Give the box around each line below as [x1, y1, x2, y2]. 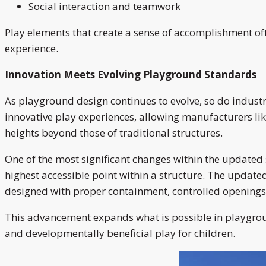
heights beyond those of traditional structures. [5, 125, 223, 140]
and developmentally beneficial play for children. [5, 226, 235, 240]
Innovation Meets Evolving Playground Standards [5, 67, 256, 81]
